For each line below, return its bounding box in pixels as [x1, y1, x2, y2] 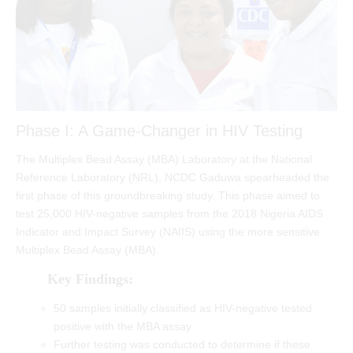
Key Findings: [47, 271, 133, 288]
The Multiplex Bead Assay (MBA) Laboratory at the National [16, 153, 312, 166]
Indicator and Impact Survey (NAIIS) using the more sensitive [16, 225, 320, 239]
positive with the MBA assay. [53, 320, 194, 333]
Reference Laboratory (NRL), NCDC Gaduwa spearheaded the [16, 171, 329, 184]
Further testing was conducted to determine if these [53, 338, 310, 351]
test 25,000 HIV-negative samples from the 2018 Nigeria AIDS [16, 207, 323, 221]
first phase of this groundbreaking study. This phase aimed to [16, 189, 320, 203]
